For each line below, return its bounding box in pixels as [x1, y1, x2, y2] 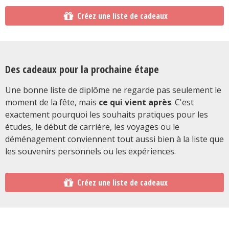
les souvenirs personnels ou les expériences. [5, 145, 176, 157]
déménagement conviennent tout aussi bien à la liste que [5, 133, 224, 145]
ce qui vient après [99, 96, 171, 108]
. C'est [171, 96, 194, 108]
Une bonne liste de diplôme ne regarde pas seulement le [5, 84, 221, 96]
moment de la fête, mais [5, 96, 99, 108]
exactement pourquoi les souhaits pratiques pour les [5, 108, 208, 120]
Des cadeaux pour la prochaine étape [5, 62, 159, 76]
